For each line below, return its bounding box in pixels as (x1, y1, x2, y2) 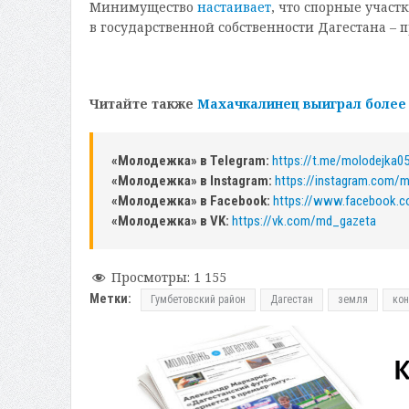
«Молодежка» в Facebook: (110, 193, 273, 210)
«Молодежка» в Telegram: (110, 152, 272, 170)
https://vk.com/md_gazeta (231, 213, 376, 230)
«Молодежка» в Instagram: (110, 173, 275, 190)
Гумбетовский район (150, 292, 246, 306)
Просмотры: (110, 268, 190, 287)
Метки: (89, 290, 131, 306)
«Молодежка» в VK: (110, 213, 229, 230)
